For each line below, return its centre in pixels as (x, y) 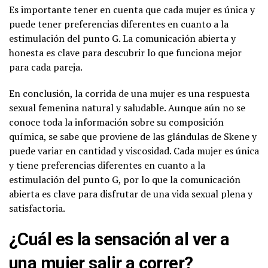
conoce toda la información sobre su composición (116, 122)
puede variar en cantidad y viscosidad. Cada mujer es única (134, 151)
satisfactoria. (37, 208)
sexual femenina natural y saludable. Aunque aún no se (127, 108)
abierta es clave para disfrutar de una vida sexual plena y (131, 194)
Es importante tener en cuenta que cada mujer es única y (132, 10)
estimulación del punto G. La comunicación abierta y (122, 38)
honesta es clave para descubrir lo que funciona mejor (125, 53)
